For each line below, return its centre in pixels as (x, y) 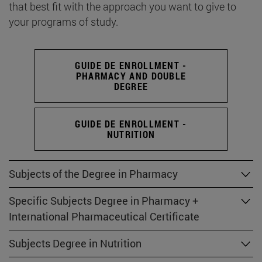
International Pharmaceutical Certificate (104, 217)
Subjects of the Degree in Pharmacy (93, 174)
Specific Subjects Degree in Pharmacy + (104, 201)
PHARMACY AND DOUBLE (131, 75)
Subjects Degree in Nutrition (75, 244)
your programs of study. (63, 21)
